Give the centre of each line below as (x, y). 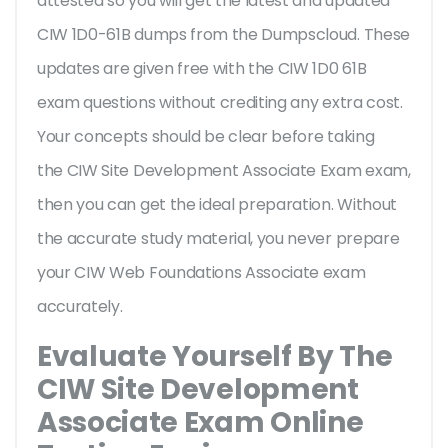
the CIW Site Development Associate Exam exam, (224, 171)
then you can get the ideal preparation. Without (217, 205)
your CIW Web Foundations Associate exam (201, 273)
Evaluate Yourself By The (215, 357)
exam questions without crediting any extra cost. (220, 103)
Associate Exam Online (200, 423)
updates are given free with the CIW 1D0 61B (202, 69)
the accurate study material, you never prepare (218, 239)
